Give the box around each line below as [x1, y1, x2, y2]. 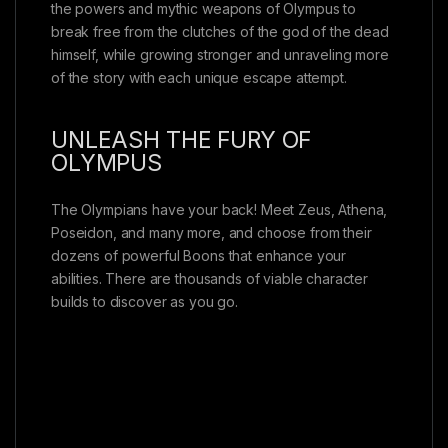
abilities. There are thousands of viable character [51, 269, 368, 287]
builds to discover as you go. [51, 292, 238, 310]
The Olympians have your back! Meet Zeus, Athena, [51, 200, 388, 218]
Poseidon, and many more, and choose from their [51, 223, 372, 241]
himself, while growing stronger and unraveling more [51, 45, 389, 63]
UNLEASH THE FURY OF [51, 125, 312, 154]
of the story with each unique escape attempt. [51, 68, 347, 86]
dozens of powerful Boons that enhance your [51, 246, 347, 264]
